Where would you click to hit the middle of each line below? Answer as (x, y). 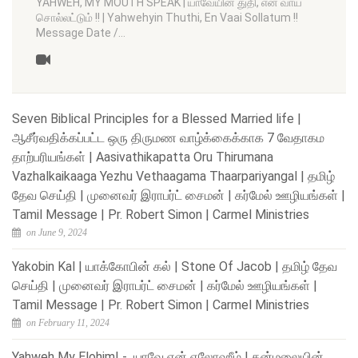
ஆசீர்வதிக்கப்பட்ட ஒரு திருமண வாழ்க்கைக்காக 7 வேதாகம (168, 137)
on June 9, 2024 (56, 232)
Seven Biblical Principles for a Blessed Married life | (157, 118)
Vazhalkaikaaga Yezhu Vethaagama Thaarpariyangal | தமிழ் (173, 176)
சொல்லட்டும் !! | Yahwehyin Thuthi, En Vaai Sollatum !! (167, 17)
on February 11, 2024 (67, 322)
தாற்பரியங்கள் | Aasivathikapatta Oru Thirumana (143, 157)
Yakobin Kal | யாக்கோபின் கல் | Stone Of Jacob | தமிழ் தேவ (175, 266)
